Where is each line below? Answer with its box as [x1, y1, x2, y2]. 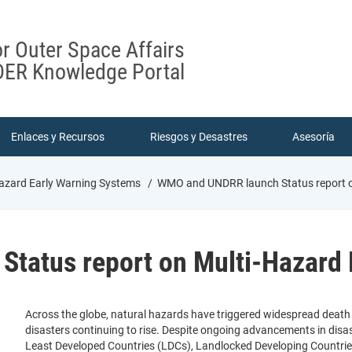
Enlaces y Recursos [10, 130, 104, 144]
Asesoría [292, 130, 335, 144]
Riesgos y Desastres [149, 130, 247, 144]
